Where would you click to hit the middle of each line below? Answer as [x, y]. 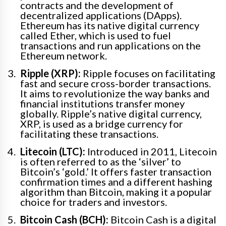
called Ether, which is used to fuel [96, 36]
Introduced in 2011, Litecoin [151, 152]
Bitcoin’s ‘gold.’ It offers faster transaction [116, 172]
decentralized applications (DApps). [101, 15]
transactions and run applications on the [110, 46]
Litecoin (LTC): [53, 152]
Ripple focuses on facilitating [148, 73]
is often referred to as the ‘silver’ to [101, 162]
